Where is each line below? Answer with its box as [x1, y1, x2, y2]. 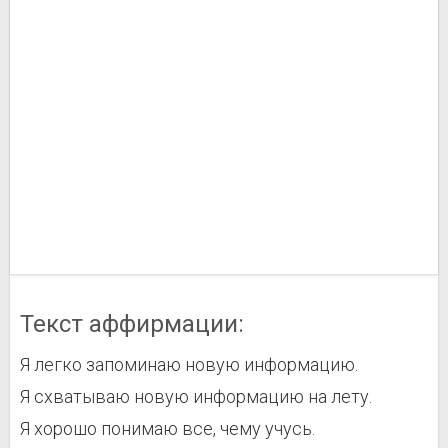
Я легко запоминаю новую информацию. [20, 354, 358, 375]
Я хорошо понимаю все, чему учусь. [20, 418, 315, 439]
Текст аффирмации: [20, 310, 244, 338]
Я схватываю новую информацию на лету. [20, 386, 372, 407]
